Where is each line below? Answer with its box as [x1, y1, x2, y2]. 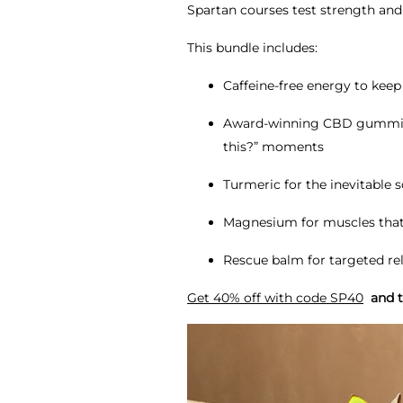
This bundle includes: [187, 39, 318, 56]
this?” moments [223, 138, 324, 155]
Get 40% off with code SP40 [187, 289, 363, 306]
